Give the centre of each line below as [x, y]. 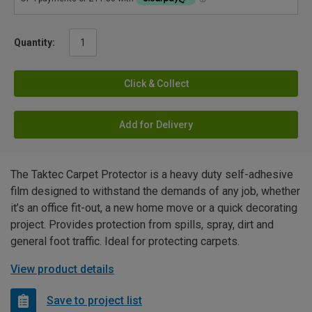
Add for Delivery [156, 124]
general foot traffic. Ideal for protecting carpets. [125, 241]
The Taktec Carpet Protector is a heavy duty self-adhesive [152, 174]
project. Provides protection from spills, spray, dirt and [142, 224]
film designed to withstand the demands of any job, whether [155, 191]
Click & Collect [156, 83]
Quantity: [34, 42]
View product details [62, 269]
